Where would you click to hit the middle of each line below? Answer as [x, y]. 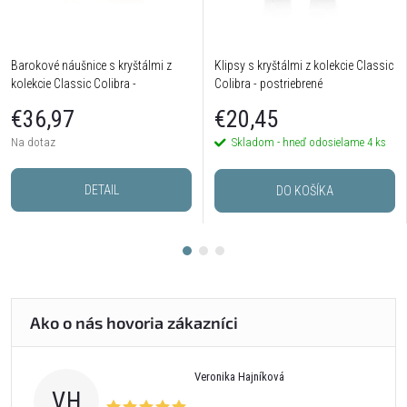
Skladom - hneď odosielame [299, 143]
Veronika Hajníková [239, 377]
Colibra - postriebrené [268, 83]
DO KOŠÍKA [305, 191]
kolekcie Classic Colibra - [74, 83]
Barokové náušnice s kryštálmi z [91, 65]
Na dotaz [33, 143]
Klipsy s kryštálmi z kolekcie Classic [304, 65]
